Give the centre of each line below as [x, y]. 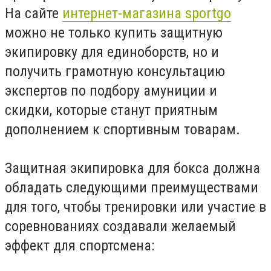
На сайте [34, 13]
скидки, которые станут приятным [111, 110]
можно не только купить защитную [114, 33]
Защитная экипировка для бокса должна [132, 168]
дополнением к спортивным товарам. [122, 129]
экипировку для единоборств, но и [112, 52]
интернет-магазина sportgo [147, 13]
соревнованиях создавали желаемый [120, 226]
